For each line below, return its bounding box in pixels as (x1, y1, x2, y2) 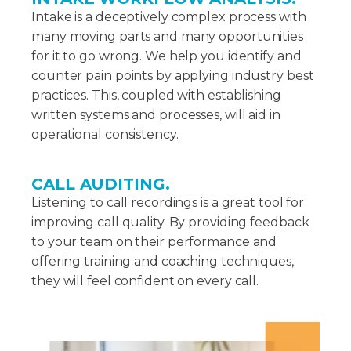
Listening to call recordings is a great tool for (31, 194, 305, 210)
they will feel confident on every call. (31, 273, 259, 288)
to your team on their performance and (31, 233, 277, 249)
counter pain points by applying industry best (31, 67, 314, 83)
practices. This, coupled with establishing (31, 87, 281, 103)
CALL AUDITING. (31, 174, 170, 194)
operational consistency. (31, 126, 179, 142)
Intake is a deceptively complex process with (31, 9, 306, 24)
